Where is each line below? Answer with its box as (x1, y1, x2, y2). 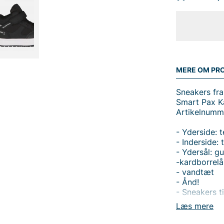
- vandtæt (176, 167, 214, 177)
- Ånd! (176, 177, 199, 187)
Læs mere (176, 201, 213, 211)
